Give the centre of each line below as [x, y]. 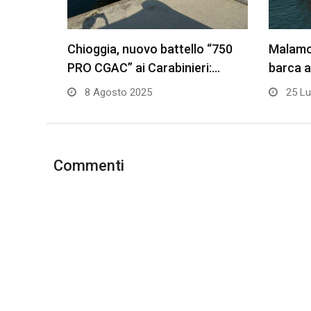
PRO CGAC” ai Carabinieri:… [144, 68]
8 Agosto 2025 [117, 93]
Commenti [89, 166]
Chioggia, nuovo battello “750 [150, 49]
